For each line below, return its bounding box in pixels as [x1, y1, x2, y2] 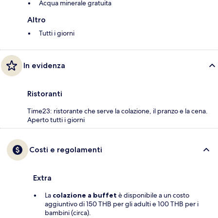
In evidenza [23, 61, 65, 71]
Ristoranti [27, 89, 62, 99]
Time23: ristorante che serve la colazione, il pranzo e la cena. [27, 107, 208, 116]
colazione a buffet [53, 191, 117, 200]
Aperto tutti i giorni [27, 115, 85, 125]
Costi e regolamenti [29, 145, 102, 155]
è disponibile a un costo [117, 191, 189, 200]
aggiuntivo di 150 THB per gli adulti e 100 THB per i [45, 200, 199, 209]
